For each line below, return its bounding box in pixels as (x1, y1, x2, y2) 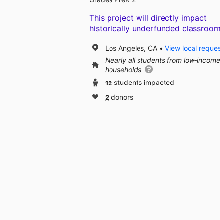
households (105, 65, 143, 74)
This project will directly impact (89, 13, 207, 23)
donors (111, 93, 133, 102)
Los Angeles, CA (105, 43, 157, 52)
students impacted (114, 78, 174, 87)
